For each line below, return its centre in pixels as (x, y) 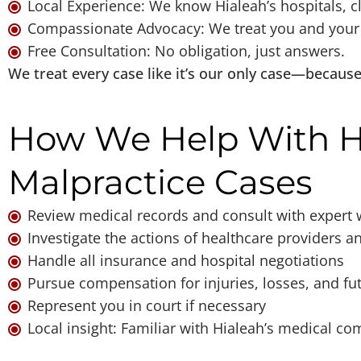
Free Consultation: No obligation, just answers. (186, 50)
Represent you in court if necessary (147, 305)
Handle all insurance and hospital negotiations (186, 260)
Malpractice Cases (160, 182)
